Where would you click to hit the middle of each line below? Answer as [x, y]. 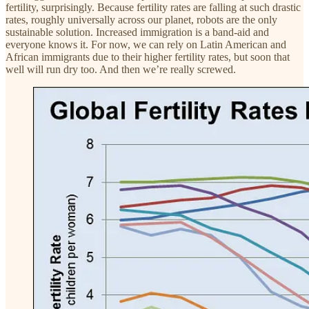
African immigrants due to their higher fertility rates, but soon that [148, 57]
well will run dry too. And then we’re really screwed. [121, 69]
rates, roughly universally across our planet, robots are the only [141, 19]
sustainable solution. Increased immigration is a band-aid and [137, 32]
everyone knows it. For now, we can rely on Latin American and [146, 44]
